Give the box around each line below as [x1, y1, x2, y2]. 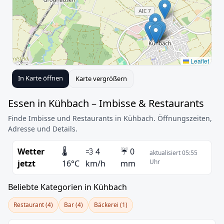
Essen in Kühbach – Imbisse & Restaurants [8, 96, 204, 110]
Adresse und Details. [8, 124, 77, 133]
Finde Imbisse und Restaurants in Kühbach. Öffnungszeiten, [8, 113, 212, 123]
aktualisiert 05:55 [149, 148, 198, 157]
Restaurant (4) [13, 200, 53, 209]
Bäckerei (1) [94, 200, 127, 209]
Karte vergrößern [75, 74, 127, 83]
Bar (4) [64, 200, 83, 209]
